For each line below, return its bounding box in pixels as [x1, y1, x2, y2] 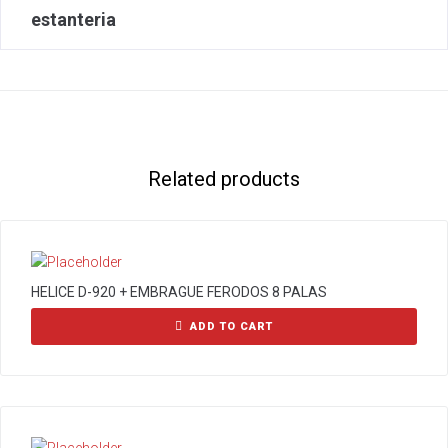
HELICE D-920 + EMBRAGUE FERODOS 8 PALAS [31, 284, 327, 300]
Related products [148, 167, 300, 191]
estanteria [31, 9, 116, 30]
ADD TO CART [190, 320, 273, 333]
